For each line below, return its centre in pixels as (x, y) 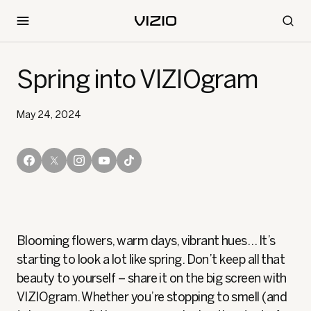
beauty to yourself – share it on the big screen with (152, 278)
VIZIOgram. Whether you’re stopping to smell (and (152, 297)
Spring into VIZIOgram (137, 79)
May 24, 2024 (49, 115)
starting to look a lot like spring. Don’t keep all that (151, 260)
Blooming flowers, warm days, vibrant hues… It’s (146, 241)
